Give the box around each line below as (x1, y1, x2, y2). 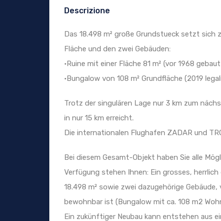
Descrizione (64, 6, 110, 16)
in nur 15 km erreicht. (64, 113, 134, 123)
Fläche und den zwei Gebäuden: (64, 44, 171, 54)
